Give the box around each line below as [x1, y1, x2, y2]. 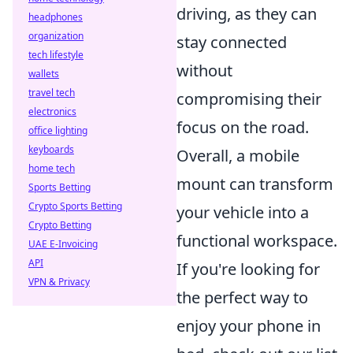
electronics [28, 105, 76, 118]
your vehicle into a [176, 202, 309, 223]
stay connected [176, 32, 287, 53]
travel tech [28, 86, 75, 99]
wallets [28, 67, 59, 80]
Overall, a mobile [176, 145, 299, 166]
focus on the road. [176, 117, 309, 138]
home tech [28, 162, 75, 175]
